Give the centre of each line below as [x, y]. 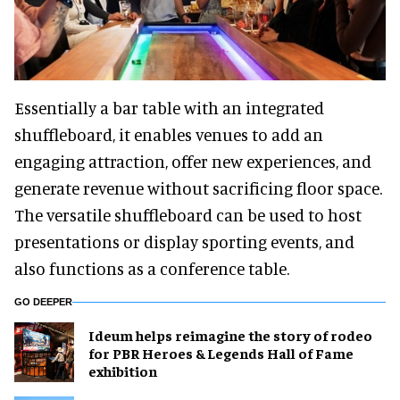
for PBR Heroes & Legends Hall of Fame [221, 352]
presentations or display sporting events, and [184, 242]
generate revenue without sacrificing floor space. [198, 188]
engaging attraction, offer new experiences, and [193, 162]
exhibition [123, 370]
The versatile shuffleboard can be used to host [188, 215]
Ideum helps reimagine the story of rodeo [230, 334]
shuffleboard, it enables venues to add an [169, 135]
